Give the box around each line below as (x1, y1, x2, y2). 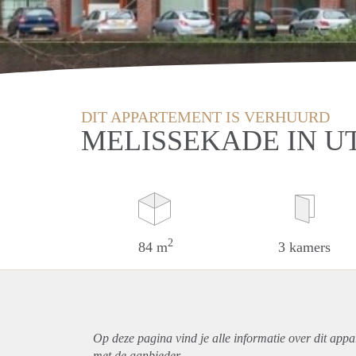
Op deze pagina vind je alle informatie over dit (93, 331, 330, 345)
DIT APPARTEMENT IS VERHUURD (81, 107, 330, 126)
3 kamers (278, 238, 331, 255)
